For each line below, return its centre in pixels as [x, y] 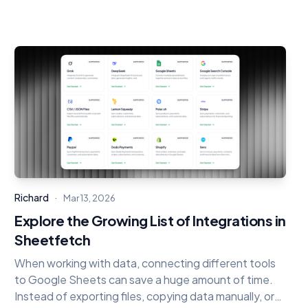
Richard [32, 197]
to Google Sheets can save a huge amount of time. [144, 279]
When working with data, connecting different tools [145, 263]
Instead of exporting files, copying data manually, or [145, 296]
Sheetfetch [53, 240]
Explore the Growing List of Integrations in [150, 220]
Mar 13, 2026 [90, 198]
